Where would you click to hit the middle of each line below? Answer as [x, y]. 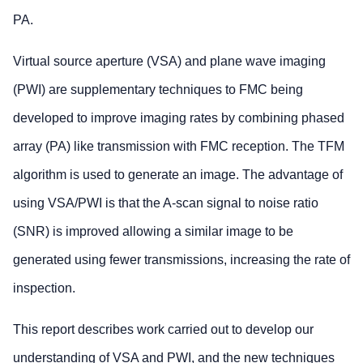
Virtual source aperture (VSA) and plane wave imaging [169, 61]
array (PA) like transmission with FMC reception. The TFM [179, 146]
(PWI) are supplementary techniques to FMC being [158, 89]
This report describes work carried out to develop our [163, 329]
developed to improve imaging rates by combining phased [179, 117]
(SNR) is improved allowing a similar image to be [153, 231]
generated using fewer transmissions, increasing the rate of [181, 259]
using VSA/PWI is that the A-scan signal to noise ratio [166, 203]
